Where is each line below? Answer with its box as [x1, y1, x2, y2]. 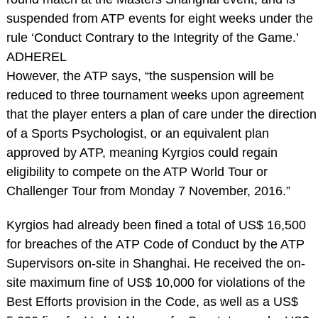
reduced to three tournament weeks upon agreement [6, 87, 304, 102]
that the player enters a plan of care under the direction [6, 106, 317, 121]
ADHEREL [6, 49, 67, 64]
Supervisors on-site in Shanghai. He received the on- [6, 256, 305, 270]
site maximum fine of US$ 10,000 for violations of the [6, 275, 305, 290]
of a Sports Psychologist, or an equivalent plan [6, 126, 269, 141]
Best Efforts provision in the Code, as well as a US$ [6, 294, 298, 309]
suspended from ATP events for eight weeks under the [6, 11, 313, 26]
